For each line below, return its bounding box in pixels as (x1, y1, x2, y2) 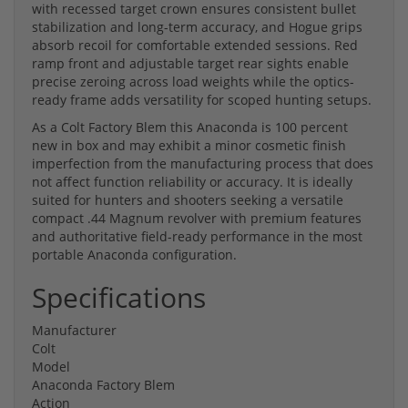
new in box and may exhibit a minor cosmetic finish (32, 136, 346, 154)
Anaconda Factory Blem (32, 375, 175, 393)
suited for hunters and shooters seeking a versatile (32, 190, 343, 209)
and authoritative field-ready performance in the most (32, 227, 362, 245)
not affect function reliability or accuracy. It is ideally (32, 172, 352, 190)
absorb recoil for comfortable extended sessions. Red (32, 36, 358, 54)
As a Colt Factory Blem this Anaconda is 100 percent (32, 117, 348, 136)
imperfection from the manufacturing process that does (32, 154, 373, 172)
